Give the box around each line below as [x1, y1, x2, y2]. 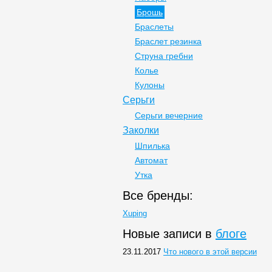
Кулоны [135, 80, 165, 90]
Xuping [123, 209, 147, 218]
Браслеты [135, 22, 174, 32]
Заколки [123, 125, 159, 135]
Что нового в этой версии [163, 247, 257, 256]
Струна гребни [135, 51, 193, 61]
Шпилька [135, 141, 170, 151]
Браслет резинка [135, 36, 202, 46]
